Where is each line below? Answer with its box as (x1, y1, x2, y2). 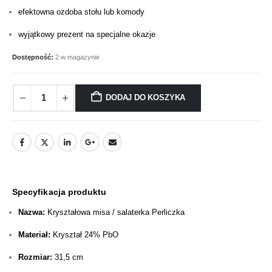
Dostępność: (12, 53, 55, 61)
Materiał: (18, 229, 50, 239)
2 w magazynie (55, 53, 100, 61)
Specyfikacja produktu (12, 186, 107, 197)
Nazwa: (18, 207, 45, 217)
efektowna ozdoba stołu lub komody (18, 7, 144, 16)
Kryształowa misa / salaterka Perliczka (45, 207, 185, 217)
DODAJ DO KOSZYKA (106, 93, 186, 103)
